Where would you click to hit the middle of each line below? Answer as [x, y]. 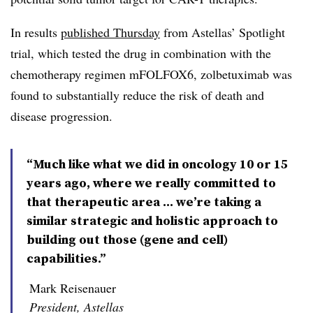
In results [36, 32]
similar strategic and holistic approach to [152, 221]
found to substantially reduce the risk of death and [137, 95]
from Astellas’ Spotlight [223, 32]
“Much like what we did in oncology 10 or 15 [157, 164]
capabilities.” [66, 259]
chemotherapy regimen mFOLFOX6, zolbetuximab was [151, 74]
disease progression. [61, 116]
